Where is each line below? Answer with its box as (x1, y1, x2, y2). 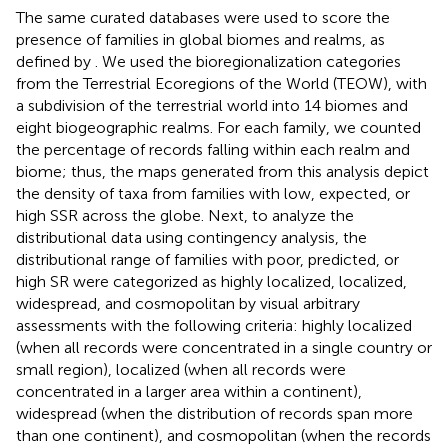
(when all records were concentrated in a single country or (16, 337, 432, 357)
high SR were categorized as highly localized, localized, (16, 271, 407, 291)
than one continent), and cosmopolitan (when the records (16, 425, 431, 445)
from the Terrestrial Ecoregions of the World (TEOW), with (16, 73, 427, 93)
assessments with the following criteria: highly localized (16, 315, 412, 335)
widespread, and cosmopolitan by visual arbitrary (16, 293, 360, 313)
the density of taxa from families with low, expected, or (16, 183, 410, 203)
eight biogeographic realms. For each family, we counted (16, 117, 421, 137)
